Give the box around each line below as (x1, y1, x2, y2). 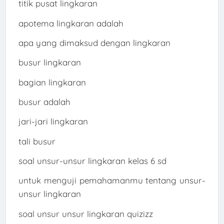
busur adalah (18, 96, 70, 107)
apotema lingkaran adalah (18, 17, 123, 28)
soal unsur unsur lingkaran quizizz (18, 208, 153, 219)
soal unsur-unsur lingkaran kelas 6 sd (18, 155, 166, 166)
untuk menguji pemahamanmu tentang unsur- (18, 175, 206, 186)
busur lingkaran (18, 57, 81, 68)
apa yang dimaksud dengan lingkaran (18, 37, 170, 48)
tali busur (18, 135, 55, 146)
